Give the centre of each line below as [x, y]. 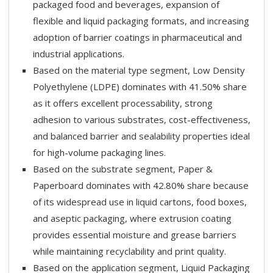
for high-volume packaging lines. [99, 152]
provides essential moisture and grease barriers [135, 234]
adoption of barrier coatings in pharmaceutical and [137, 37]
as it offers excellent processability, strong [123, 103]
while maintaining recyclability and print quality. [129, 251]
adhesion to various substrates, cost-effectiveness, [142, 119]
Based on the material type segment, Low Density [139, 70]
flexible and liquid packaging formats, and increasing [141, 20]
